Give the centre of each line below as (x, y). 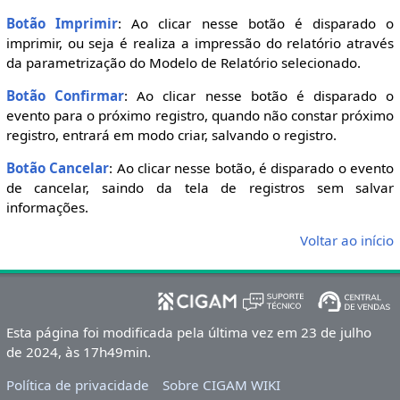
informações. (47, 208)
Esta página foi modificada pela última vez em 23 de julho (188, 333)
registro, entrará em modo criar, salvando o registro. (171, 134)
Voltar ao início (347, 241)
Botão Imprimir (62, 23)
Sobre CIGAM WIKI (222, 385)
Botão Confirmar (65, 95)
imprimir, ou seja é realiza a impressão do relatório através (200, 42)
